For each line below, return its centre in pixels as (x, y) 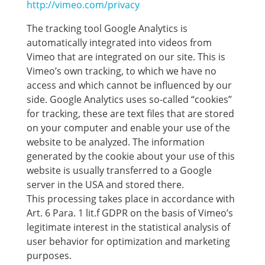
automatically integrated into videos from (119, 43)
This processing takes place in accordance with (130, 199)
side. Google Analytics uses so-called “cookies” (129, 99)
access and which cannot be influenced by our (129, 85)
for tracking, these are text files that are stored (130, 114)
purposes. (49, 256)
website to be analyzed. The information (115, 142)
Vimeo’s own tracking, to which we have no (121, 71)
